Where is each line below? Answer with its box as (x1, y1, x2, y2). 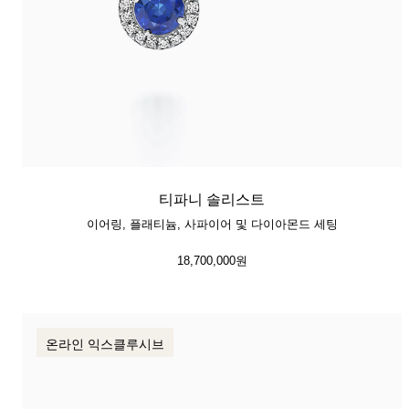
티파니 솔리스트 (159, 190, 265, 210)
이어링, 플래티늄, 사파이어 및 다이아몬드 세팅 (86, 215, 338, 232)
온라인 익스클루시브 (46, 334, 164, 352)
